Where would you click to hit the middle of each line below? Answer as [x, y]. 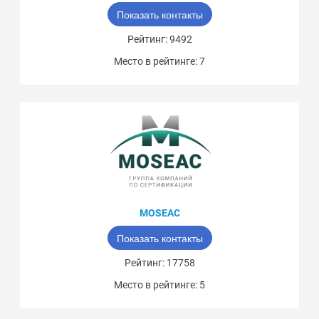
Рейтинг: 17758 [159, 263]
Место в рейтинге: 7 [159, 61]
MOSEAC [159, 213]
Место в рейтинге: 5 [159, 285]
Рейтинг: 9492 [159, 39]
